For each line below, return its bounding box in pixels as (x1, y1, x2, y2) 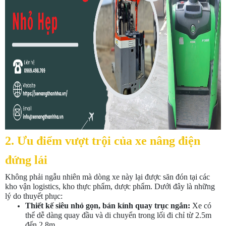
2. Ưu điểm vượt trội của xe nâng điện (5, 134, 200, 148)
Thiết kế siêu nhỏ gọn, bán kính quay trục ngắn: (25, 201, 190, 210)
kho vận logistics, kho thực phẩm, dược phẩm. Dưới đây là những (5, 182, 215, 191)
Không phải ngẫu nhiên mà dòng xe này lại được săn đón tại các (5, 173, 210, 182)
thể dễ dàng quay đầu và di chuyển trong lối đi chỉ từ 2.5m (25, 211, 211, 220)
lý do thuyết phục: (5, 192, 63, 201)
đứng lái (5, 153, 47, 167)
